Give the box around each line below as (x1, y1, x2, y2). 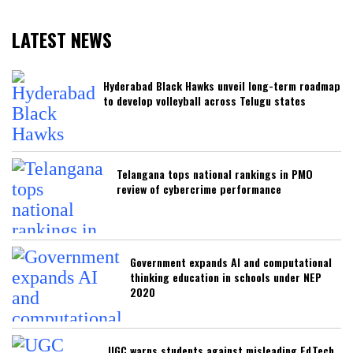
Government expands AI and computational (130, 253, 332, 270)
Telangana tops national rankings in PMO (117, 165, 313, 182)
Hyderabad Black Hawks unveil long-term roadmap (103, 76, 340, 94)
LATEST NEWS (12, 24, 112, 54)
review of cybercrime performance (117, 180, 281, 197)
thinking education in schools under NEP (130, 268, 321, 285)
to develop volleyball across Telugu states (103, 91, 306, 109)
